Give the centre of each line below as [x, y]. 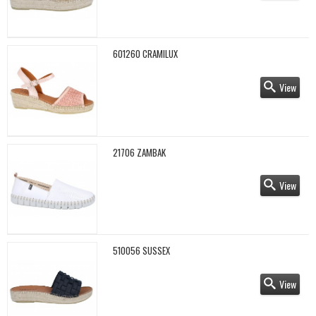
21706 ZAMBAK [139, 152]
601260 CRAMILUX [145, 54]
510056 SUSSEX [141, 251]
